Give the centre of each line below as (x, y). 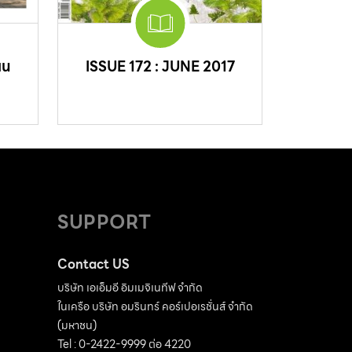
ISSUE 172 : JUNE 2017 (160, 67)
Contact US (93, 265)
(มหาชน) (77, 326)
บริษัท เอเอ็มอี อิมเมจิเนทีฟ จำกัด (130, 288)
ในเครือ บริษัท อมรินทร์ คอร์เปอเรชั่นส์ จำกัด (155, 307)
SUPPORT (104, 223)
